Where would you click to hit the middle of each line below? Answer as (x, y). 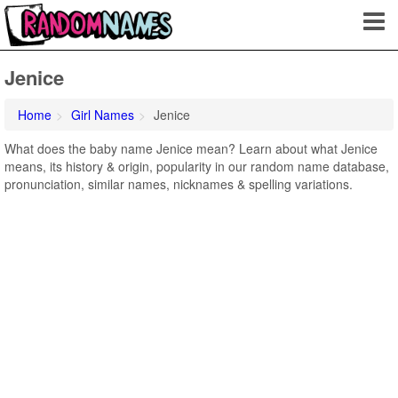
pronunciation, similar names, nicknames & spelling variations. (179, 184)
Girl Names (103, 115)
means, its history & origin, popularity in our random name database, (197, 166)
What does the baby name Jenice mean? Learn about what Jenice (191, 148)
